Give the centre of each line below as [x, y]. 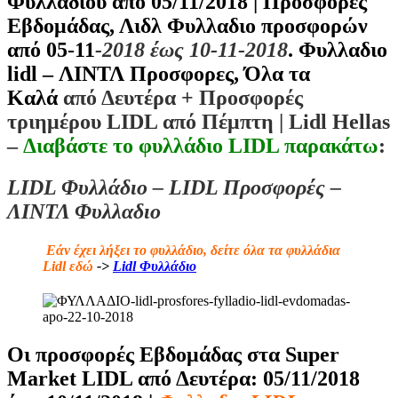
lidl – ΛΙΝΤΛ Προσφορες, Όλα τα [159, 73]
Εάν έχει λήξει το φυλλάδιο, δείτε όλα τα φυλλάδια [191, 250]
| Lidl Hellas [334, 121]
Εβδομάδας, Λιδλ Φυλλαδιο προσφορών [187, 25]
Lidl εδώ [68, 266]
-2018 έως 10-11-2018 [191, 49]
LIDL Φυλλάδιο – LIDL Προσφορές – [174, 187]
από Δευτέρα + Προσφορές [183, 97]
